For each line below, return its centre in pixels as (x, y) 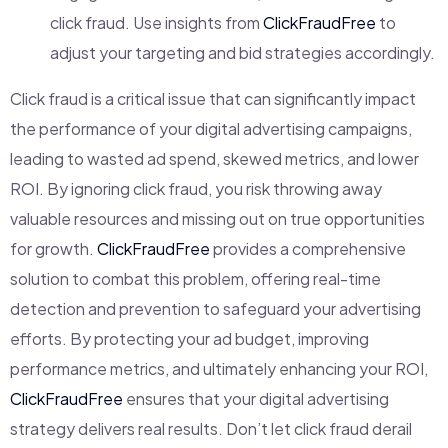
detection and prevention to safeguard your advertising (215, 308)
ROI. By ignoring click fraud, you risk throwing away (196, 188)
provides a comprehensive (308, 248)
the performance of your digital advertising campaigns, (211, 128)
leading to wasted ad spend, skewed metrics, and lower (214, 158)
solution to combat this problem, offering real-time (195, 278)
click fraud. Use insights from (156, 22)
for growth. (53, 248)
